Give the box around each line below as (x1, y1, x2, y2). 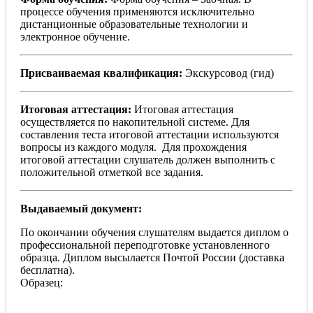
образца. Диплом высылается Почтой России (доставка (20, 252, 284, 264)
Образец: (20, 277, 63, 289)
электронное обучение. (20, 31, 130, 43)
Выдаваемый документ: (20, 203, 145, 215)
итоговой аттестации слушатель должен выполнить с (20, 154, 275, 166)
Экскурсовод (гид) (185, 67, 274, 80)
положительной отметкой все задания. (20, 166, 203, 179)
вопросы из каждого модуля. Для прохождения (20, 141, 247, 154)
